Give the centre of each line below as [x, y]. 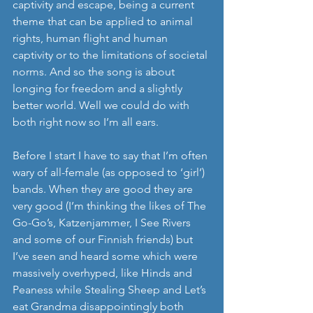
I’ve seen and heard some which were [107, 256]
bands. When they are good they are [104, 189]
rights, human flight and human [92, 38]
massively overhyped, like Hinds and [104, 273]
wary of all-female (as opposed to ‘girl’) [110, 173]
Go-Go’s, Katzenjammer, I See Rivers [103, 223]
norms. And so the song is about [95, 72]
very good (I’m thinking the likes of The [111, 206]
